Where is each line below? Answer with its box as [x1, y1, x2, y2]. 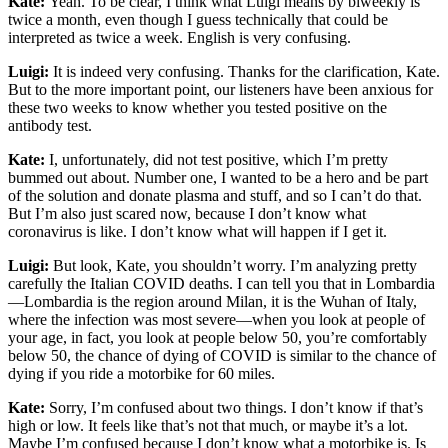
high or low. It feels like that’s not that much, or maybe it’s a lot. [8, 416, 408, 434]
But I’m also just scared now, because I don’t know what [8, 204, 366, 222]
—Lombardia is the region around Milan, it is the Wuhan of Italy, [8, 292, 417, 310]
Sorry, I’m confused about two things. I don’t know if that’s [49, 398, 423, 416]
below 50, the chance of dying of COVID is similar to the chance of [8, 346, 436, 364]
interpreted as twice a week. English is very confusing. [8, 28, 351, 46]
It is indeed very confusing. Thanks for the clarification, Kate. [53, 62, 440, 80]
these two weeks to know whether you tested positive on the [8, 98, 387, 116]
